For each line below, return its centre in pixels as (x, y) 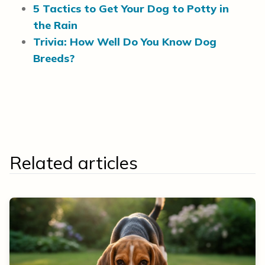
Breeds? (54, 58)
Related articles (74, 163)
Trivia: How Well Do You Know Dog (125, 42)
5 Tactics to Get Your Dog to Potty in (131, 9)
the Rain (55, 25)
